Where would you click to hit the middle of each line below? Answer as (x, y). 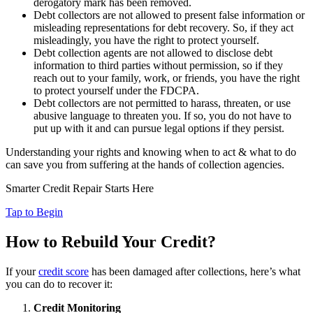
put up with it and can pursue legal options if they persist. (159, 129)
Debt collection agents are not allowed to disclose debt (153, 53)
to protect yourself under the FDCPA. (116, 91)
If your (22, 272)
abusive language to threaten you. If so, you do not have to (162, 116)
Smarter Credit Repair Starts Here (80, 189)
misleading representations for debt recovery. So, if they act (163, 28)
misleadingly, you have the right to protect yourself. (146, 41)
